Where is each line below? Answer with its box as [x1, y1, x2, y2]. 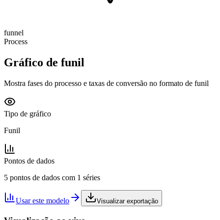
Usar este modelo [16, 196, 69, 205]
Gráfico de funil [4, 55, 84, 69]
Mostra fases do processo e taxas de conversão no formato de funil [4, 79, 209, 87]
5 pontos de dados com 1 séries [4, 173, 100, 182]
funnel [4, 28, 24, 37]
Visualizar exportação [97, 197, 158, 205]
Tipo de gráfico [4, 109, 51, 118]
